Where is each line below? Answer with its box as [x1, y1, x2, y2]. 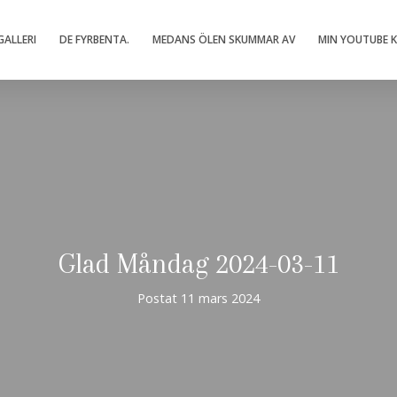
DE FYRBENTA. [59, 32, 129, 47]
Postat [137, 289, 181, 307]
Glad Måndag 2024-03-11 [58, 248, 339, 280]
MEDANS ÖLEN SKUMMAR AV [152, 32, 295, 47]
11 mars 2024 [181, 289, 260, 307]
